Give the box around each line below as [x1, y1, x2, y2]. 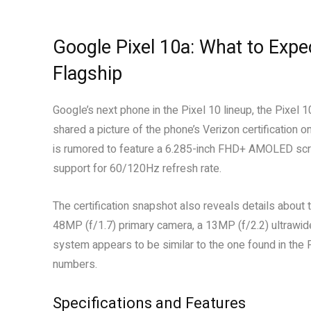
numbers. [53, 256, 97, 273]
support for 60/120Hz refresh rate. [53, 160, 221, 177]
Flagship [53, 62, 122, 85]
